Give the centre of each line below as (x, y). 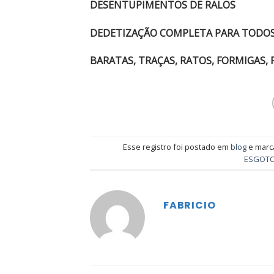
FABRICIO (190, 206)
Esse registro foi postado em (176, 146)
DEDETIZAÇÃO (124, 33)
